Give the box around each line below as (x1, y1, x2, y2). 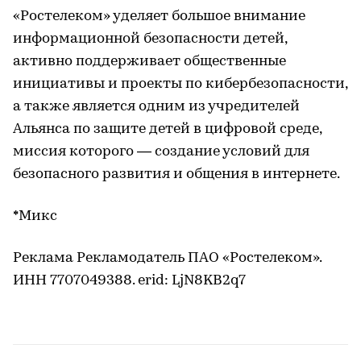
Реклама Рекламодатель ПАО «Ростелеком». (13, 251, 322, 267)
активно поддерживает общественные (13, 54, 286, 70)
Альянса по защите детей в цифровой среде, (13, 122, 322, 138)
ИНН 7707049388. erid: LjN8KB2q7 (13, 273, 246, 289)
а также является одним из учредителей (13, 99, 300, 115)
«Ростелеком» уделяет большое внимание (13, 9, 305, 25)
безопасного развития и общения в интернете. (13, 167, 340, 183)
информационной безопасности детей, (13, 31, 287, 48)
